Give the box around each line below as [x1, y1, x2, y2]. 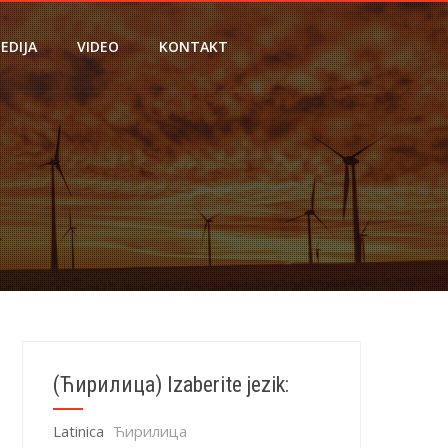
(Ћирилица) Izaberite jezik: [52, 372, 289, 397]
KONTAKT [159, 37, 228, 56]
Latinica [52, 421, 104, 441]
